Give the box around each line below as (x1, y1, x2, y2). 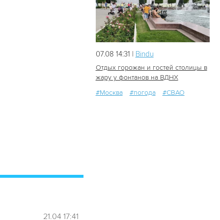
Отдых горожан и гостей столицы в (95, 63, 207, 72)
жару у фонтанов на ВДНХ (95, 73, 178, 82)
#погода (129, 88, 156, 97)
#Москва (95, 88, 123, 97)
